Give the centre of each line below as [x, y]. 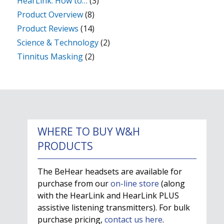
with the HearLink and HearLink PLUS [108, 196]
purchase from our [74, 184]
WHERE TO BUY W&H [89, 132]
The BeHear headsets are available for [110, 172]
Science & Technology [58, 42]
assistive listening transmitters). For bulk [114, 208]
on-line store [135, 184]
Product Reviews [48, 28]
